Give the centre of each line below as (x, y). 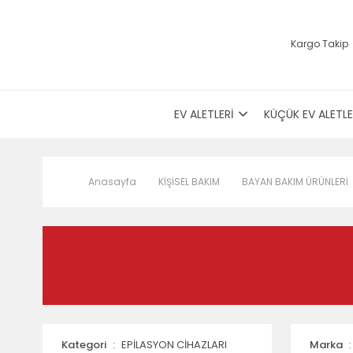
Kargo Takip (320, 44)
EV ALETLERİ (203, 114)
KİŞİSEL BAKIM (189, 182)
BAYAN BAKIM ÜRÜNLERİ (295, 182)
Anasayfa (112, 182)
